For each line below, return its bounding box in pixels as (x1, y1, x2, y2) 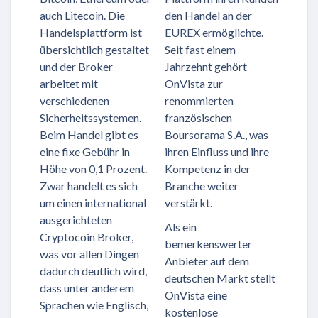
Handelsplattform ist (40, 25, 142, 39)
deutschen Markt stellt (165, 270, 275, 285)
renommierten (165, 93, 234, 107)
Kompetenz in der (165, 161, 251, 175)
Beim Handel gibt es (40, 127, 138, 141)
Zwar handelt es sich (40, 178, 138, 192)
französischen (165, 110, 232, 124)
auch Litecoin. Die (40, 8, 125, 22)
